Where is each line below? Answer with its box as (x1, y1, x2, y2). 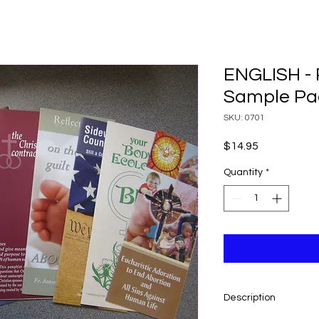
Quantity (224, 167, 263, 177)
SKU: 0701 (224, 113, 265, 122)
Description (224, 292, 276, 303)
